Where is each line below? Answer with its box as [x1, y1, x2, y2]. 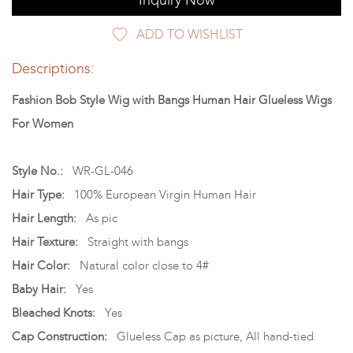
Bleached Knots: [12, 305, 98, 320]
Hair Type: [12, 187, 71, 202]
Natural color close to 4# [73, 258, 209, 273]
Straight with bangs [81, 234, 188, 249]
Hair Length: [12, 210, 76, 225]
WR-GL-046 [66, 163, 133, 178]
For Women [12, 116, 73, 131]
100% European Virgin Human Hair [71, 187, 256, 202]
